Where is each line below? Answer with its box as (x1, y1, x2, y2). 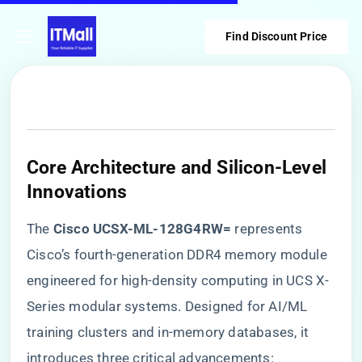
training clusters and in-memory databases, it (27, 324, 309, 340)
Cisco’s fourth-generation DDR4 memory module (27, 246, 327, 263)
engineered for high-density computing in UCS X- (27, 272, 330, 288)
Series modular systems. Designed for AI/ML (27, 298, 308, 314)
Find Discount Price (225, 29, 327, 43)
